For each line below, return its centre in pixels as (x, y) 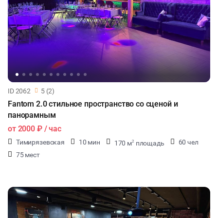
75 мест (28, 155)
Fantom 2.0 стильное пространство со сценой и (93, 104)
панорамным (32, 115)
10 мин (89, 142)
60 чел (188, 142)
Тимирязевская (40, 142)
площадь (149, 143)
